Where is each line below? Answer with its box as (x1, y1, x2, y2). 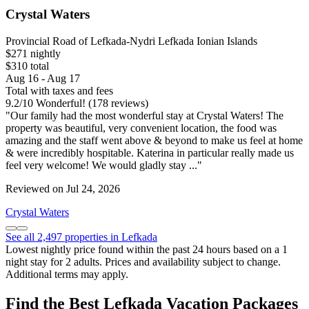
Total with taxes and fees (6, 84, 113, 97)
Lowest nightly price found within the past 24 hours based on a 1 (6, 243, 288, 255)
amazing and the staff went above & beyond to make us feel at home (6, 134, 303, 146)
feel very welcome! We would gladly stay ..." (6, 159, 202, 171)
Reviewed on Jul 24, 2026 (6, 182, 120, 195)
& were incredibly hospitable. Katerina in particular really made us (6, 146, 294, 159)
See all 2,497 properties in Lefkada (6, 230, 157, 243)
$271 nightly (6, 47, 61, 59)
